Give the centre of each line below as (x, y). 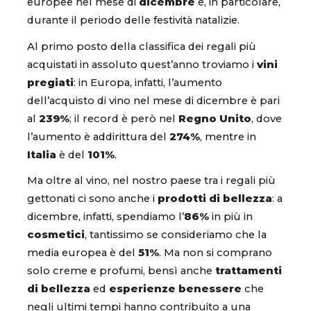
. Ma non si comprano (216, 252)
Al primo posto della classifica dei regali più (142, 46)
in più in (231, 216)
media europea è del (83, 252)
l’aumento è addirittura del (98, 136)
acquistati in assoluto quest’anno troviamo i (142, 64)
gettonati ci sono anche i (92, 198)
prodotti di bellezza (215, 198)
